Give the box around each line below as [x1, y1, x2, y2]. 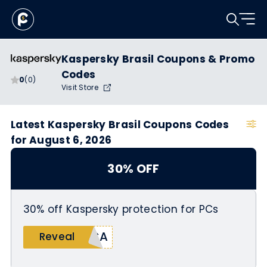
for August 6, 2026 [10, 133, 112, 147]
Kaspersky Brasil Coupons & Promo [61, 52, 255, 66]
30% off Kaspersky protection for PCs [23, 201, 219, 216]
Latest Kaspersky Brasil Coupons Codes [10, 117, 229, 132]
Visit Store [61, 82, 101, 92]
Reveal [39, 229, 75, 244]
